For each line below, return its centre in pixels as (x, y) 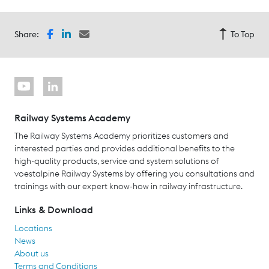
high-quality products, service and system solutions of (117, 161)
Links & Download (54, 210)
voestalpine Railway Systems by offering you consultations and (134, 174)
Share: (27, 35)
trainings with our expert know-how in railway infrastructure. (128, 186)
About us (32, 253)
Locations (33, 228)
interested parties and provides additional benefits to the (125, 149)
